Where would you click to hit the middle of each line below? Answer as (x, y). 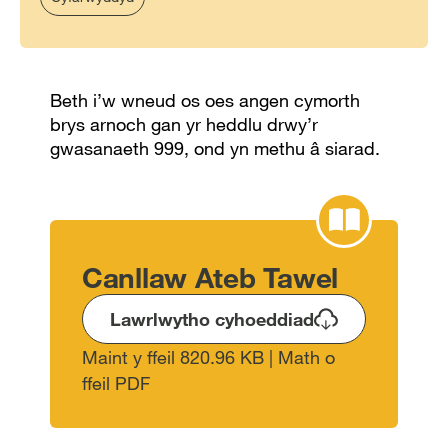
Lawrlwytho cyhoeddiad (212, 319)
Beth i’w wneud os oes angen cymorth (205, 100)
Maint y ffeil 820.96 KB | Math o (208, 357)
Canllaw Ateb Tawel (210, 277)
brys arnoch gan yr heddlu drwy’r (184, 124)
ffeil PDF (116, 383)
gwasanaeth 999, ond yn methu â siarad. (217, 148)
